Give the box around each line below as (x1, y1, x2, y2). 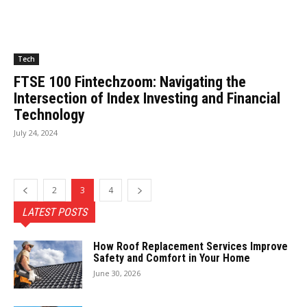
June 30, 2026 (93, 267, 140, 278)
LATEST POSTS (22, 205, 87, 219)
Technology (14, 106, 85, 123)
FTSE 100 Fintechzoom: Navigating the (14, 73, 246, 90)
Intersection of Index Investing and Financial (14, 89, 280, 107)
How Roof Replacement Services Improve (93, 239, 288, 253)
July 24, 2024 (14, 127, 58, 138)
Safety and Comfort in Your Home (93, 251, 250, 265)
